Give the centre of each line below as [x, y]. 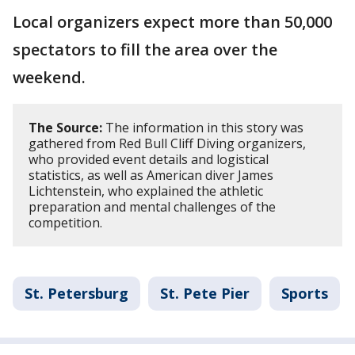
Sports [305, 293]
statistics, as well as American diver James [151, 175]
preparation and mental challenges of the [152, 206]
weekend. [49, 77]
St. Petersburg [76, 293]
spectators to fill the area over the [145, 49]
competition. [65, 222]
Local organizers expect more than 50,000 [172, 21]
